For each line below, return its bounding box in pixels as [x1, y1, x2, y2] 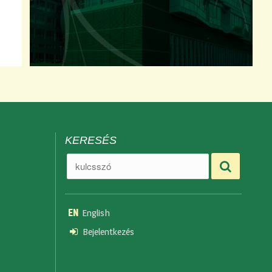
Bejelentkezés [83, 225, 134, 237]
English [82, 206, 110, 219]
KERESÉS [65, 134, 117, 146]
